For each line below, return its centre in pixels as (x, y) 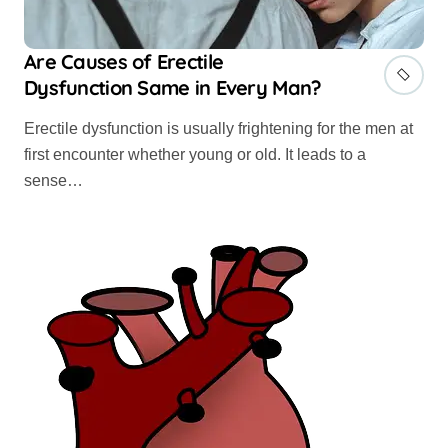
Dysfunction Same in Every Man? (173, 87)
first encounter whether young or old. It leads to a (195, 154)
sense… (53, 180)
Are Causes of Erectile (124, 61)
